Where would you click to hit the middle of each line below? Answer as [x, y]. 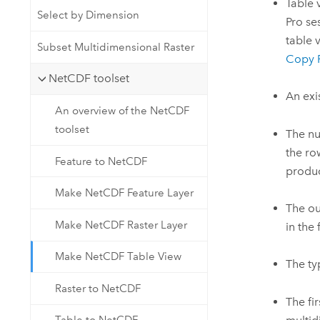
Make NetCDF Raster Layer [121, 225]
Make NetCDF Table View [119, 257]
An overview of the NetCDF [122, 111]
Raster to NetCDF [98, 288]
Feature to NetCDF [101, 161]
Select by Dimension [88, 15]
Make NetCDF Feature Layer [125, 193]
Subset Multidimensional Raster [115, 47]
